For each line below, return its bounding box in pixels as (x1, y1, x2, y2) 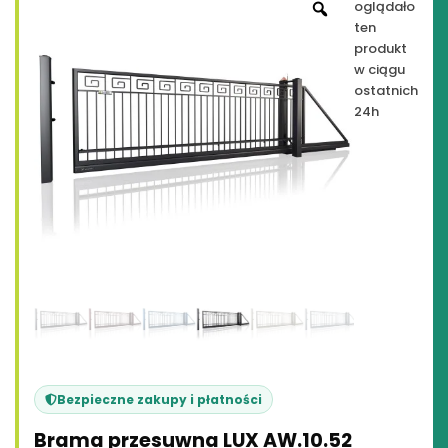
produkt (354, 39, 407, 58)
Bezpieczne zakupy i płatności (57, 391, 262, 408)
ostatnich (354, 81, 418, 100)
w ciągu (354, 60, 405, 79)
